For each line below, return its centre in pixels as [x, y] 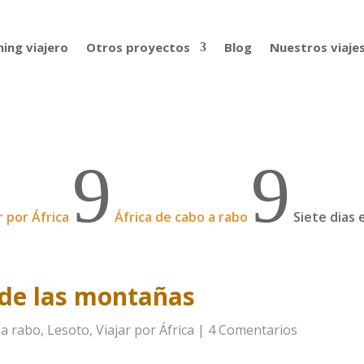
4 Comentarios [253, 330]
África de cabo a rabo [182, 217]
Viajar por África [145, 330]
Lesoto [69, 330]
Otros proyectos [138, 47]
